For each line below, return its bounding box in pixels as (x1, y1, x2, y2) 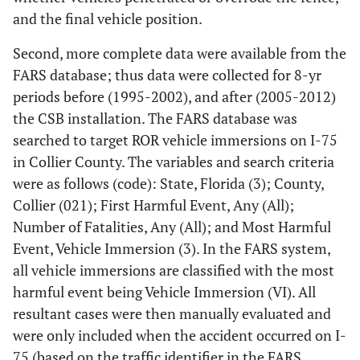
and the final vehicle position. (13, 9, 202, 28)
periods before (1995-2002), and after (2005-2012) (13, 87, 336, 106)
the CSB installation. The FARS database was (13, 108, 297, 128)
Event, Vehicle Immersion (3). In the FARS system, (13, 239, 330, 258)
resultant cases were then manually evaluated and (13, 304, 331, 323)
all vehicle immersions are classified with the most (13, 260, 334, 280)
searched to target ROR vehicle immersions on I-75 (13, 130, 337, 149)
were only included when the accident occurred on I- (13, 325, 346, 345)
